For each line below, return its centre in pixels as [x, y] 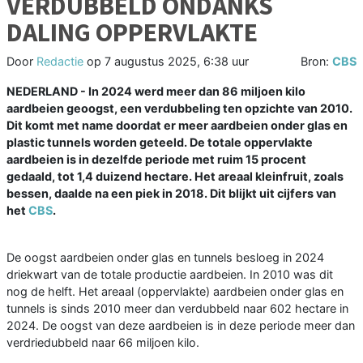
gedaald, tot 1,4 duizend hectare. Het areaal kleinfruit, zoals [175, 177]
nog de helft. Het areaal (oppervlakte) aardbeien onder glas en [175, 292]
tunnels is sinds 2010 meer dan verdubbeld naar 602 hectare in [177, 309]
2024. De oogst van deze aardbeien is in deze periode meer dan [181, 326]
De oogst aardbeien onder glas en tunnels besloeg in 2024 [165, 258]
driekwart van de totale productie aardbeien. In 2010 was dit [170, 275]
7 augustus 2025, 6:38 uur [177, 62]
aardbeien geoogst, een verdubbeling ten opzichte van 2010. [179, 109]
